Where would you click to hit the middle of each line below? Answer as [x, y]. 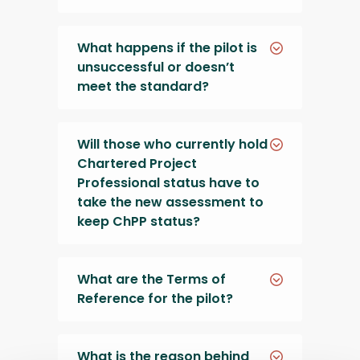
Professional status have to [168, 183]
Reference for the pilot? [155, 299]
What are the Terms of [151, 280]
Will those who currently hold [172, 145]
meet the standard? [143, 87]
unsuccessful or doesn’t [156, 67]
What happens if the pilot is [167, 48]
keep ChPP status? [139, 222]
